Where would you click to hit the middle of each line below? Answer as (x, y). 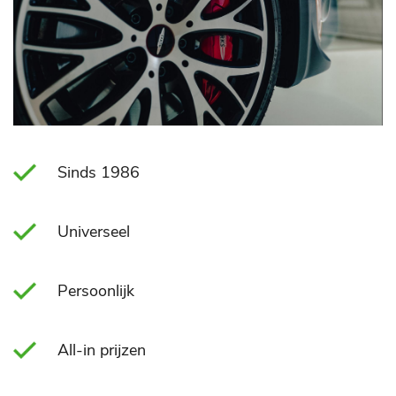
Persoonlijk (96, 291)
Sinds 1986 (99, 173)
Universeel (94, 232)
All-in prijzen (102, 350)
